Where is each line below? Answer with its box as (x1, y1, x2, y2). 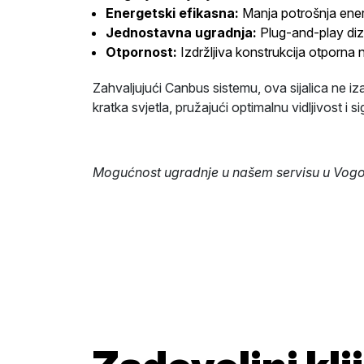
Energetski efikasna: (106, 5, 239, 21)
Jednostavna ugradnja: (106, 24, 257, 41)
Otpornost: (106, 44, 177, 60)
